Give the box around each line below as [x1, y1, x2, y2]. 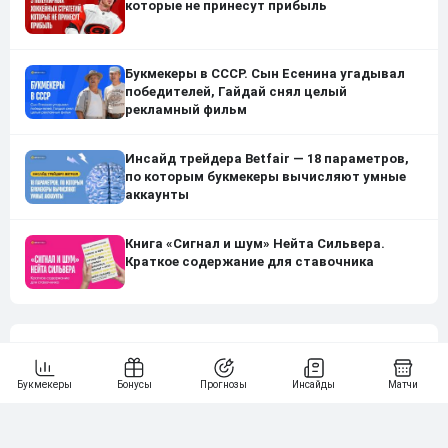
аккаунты [125, 186, 189, 202]
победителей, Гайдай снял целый [125, 83, 347, 99]
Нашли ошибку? [30, 343, 136, 360]
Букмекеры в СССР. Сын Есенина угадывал [125, 65, 405, 81]
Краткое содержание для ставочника [125, 254, 374, 270]
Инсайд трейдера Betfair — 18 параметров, [125, 150, 409, 166]
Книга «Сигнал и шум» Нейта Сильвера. [125, 236, 385, 252]
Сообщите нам [136, 343, 233, 360]
